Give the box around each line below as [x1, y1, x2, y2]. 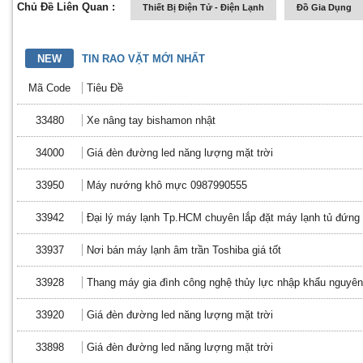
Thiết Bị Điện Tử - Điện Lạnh [143, 2, 264, 12]
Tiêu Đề [87, 82, 123, 94]
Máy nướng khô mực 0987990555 [87, 179, 247, 191]
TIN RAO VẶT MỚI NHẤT [82, 53, 205, 65]
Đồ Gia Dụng [297, 2, 352, 12]
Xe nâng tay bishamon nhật [87, 114, 216, 126]
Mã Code [28, 82, 70, 94]
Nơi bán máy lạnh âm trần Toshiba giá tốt [87, 244, 281, 256]
